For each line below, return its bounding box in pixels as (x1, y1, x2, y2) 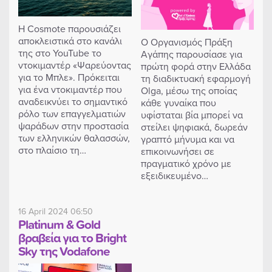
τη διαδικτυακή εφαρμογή (140, 72, 251, 85)
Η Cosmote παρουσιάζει (18, 22, 121, 35)
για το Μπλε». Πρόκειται (18, 70, 120, 84)
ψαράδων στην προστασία (18, 119, 129, 132)
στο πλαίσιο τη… (18, 143, 86, 157)
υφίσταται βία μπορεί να (140, 108, 243, 121)
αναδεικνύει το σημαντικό (18, 95, 127, 108)
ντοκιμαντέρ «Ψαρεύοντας (18, 58, 131, 72)
